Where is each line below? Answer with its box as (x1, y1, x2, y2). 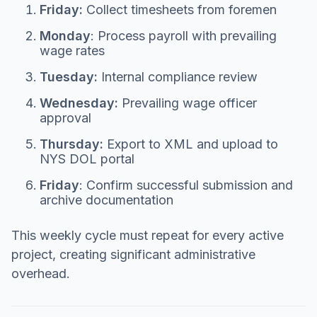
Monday (40, 28, 91, 43)
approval (40, 110, 91, 125)
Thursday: (40, 136, 103, 151)
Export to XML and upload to (103, 136, 278, 151)
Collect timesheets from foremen (83, 1, 277, 17)
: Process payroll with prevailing (91, 28, 277, 43)
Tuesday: (40, 69, 98, 84)
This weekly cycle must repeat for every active (11, 227, 284, 243)
